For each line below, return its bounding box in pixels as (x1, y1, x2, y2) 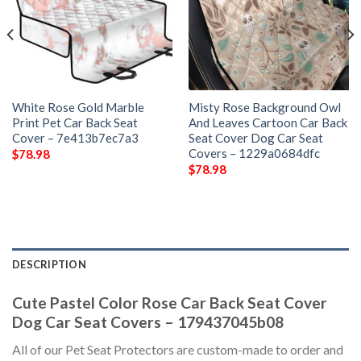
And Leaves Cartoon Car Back (188, 115, 347, 131)
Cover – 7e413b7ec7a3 (11, 131, 139, 146)
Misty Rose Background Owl (188, 100, 341, 115)
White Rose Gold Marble (11, 100, 144, 115)
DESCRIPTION (12, 257, 86, 271)
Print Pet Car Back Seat (11, 115, 138, 131)
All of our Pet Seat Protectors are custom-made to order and (12, 342, 343, 358)
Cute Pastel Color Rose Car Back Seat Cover (12, 293, 327, 312)
